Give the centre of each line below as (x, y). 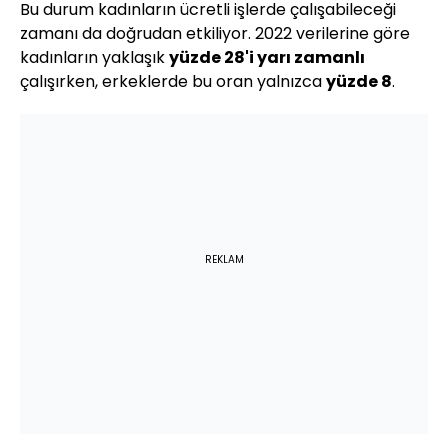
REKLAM (224, 260)
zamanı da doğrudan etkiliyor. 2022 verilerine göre (215, 34)
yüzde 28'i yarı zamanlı (267, 58)
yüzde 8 (359, 82)
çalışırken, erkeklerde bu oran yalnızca (173, 82)
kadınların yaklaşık (94, 58)
